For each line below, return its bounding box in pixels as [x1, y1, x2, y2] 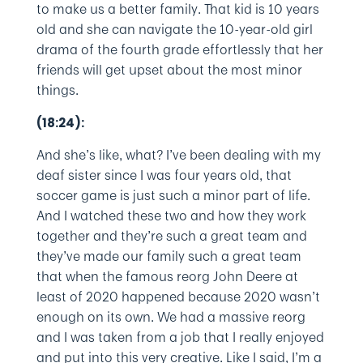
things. [36, 80, 79, 100]
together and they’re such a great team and [36, 226, 307, 246]
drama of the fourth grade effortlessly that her [36, 40, 323, 59]
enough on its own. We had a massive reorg [36, 307, 305, 327]
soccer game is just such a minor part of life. [36, 186, 310, 205]
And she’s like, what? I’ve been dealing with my [36, 145, 321, 164]
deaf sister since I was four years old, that [36, 165, 292, 185]
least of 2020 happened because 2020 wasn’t [36, 287, 320, 306]
